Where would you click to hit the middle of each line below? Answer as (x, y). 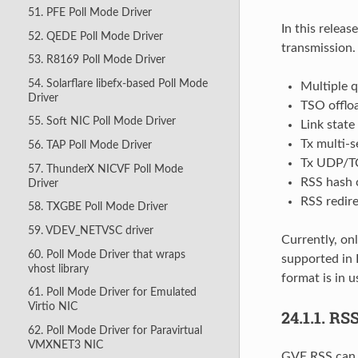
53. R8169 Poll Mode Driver (96, 60)
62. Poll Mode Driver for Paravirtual (115, 330)
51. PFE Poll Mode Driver (89, 12)
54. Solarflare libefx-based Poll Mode (117, 83)
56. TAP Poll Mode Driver (89, 145)
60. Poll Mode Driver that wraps (106, 254)
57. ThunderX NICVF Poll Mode (105, 169)
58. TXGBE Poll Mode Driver (97, 207)
